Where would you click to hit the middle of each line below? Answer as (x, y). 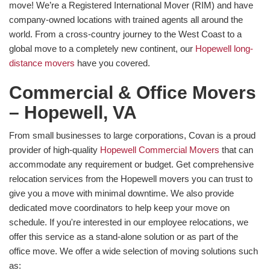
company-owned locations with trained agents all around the (126, 19)
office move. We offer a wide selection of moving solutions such (133, 251)
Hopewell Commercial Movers (160, 149)
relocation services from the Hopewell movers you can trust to (131, 178)
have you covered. (112, 63)
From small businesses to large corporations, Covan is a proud (132, 135)
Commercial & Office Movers (133, 92)
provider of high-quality (55, 149)
